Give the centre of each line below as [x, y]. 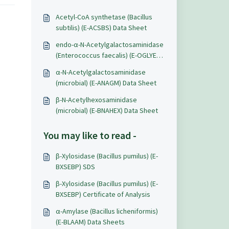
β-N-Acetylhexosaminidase [96, 100]
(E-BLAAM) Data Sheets [90, 222]
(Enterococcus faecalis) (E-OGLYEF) [109, 55]
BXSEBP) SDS [75, 167]
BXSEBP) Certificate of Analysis [103, 194]
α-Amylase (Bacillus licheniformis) [107, 211]
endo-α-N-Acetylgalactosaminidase [109, 44]
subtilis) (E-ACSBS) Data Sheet [101, 28]
